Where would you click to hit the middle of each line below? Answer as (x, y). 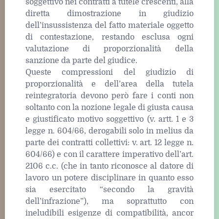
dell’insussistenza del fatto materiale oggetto (109, 25)
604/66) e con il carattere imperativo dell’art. (109, 154)
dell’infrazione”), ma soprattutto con (109, 201)
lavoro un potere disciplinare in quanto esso (109, 178)
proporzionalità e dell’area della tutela (109, 84)
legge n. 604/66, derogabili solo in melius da (109, 131)
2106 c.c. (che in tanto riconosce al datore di (109, 166)
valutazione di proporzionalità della (109, 49)
